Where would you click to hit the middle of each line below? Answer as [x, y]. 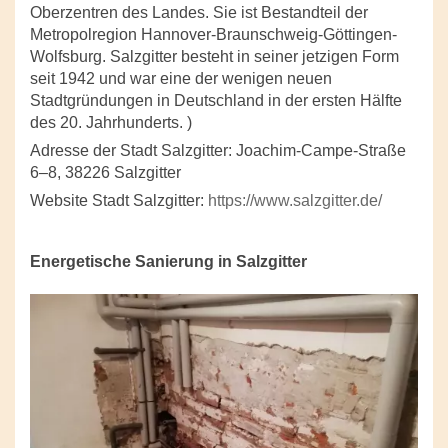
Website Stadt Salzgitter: [119, 200]
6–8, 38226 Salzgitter [105, 172]
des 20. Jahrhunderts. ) [111, 122]
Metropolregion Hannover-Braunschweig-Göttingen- [213, 34]
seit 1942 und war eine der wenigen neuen [181, 78]
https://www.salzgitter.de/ [295, 200]
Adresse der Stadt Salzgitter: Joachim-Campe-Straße [218, 150]
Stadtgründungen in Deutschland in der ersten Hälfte [216, 100]
